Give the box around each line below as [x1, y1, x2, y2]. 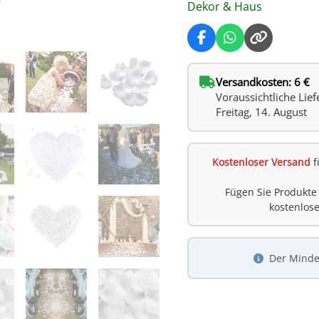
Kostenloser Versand [211, 155, 310, 169]
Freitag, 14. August [216, 105, 308, 120]
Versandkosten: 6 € [216, 75, 310, 90]
